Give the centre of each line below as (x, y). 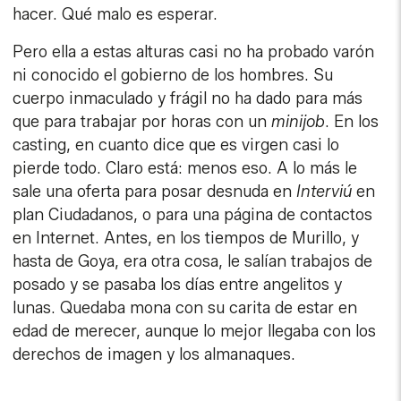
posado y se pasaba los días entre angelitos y (178, 285)
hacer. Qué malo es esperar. (115, 15)
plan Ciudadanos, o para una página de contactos (193, 215)
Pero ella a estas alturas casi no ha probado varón (194, 52)
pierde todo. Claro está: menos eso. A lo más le (185, 169)
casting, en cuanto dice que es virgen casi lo (176, 145)
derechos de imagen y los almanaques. (154, 355)
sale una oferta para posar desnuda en (155, 192)
